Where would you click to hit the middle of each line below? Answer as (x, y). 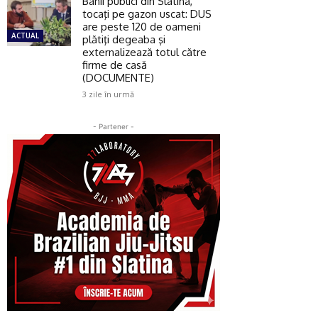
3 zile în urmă (108, 94)
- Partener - (114, 126)
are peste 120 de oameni (142, 26)
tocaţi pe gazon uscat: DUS (147, 13)
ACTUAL (25, 35)
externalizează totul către (144, 52)
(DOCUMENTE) (118, 77)
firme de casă (115, 65)
